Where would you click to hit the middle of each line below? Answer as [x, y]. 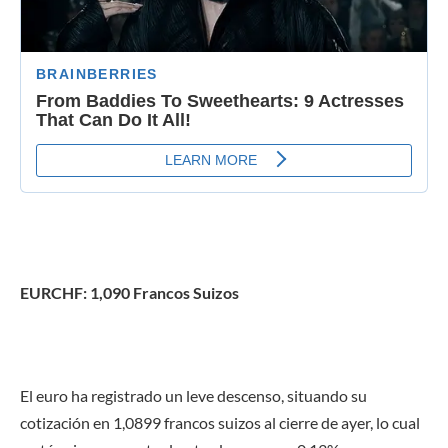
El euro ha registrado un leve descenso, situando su [193, 396]
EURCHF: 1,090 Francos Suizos [129, 293]
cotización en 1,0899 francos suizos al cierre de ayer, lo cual [220, 423]
